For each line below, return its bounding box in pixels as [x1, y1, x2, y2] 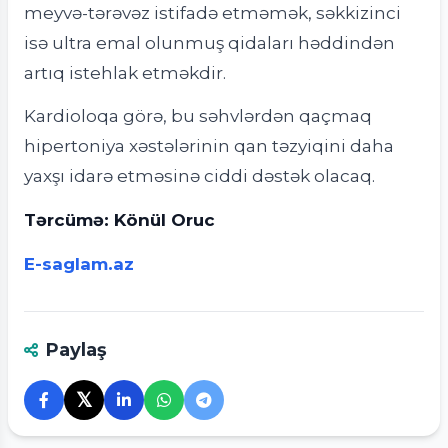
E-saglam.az [24, 252, 134, 274]
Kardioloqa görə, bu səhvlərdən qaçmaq [24, 105, 372, 127]
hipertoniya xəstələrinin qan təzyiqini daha [24, 135, 394, 157]
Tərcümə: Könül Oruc [24, 209, 215, 231]
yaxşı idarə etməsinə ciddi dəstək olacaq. [24, 165, 375, 187]
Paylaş [46, 338, 107, 361]
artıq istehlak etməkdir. [24, 61, 226, 83]
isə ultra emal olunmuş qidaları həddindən [24, 31, 395, 53]
